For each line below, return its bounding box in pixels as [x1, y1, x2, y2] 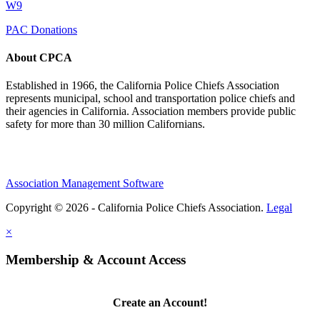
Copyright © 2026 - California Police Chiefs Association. [6, 201, 266, 214]
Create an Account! [113, 296, 207, 309]
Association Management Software [6, 177, 164, 190]
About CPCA [6, 51, 72, 64]
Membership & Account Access [6, 251, 186, 267]
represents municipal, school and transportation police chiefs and [6, 92, 295, 105]
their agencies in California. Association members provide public [6, 105, 296, 118]
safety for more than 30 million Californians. [6, 118, 205, 131]
